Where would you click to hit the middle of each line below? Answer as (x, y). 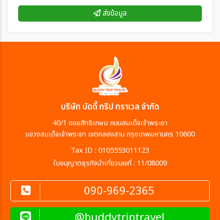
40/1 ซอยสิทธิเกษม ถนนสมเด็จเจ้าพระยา (110, 123)
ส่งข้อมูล (114, 14)
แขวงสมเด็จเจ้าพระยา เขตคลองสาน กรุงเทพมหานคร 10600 (110, 134)
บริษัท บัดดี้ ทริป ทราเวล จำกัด (110, 107)
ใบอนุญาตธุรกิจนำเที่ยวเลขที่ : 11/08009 (110, 163)
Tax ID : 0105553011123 (110, 151)
